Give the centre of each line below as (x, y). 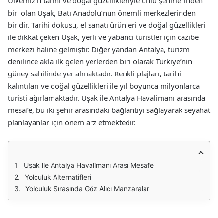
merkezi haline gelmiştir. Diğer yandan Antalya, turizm (99, 49)
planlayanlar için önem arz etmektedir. (72, 122)
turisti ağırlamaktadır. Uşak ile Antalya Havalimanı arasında (107, 98)
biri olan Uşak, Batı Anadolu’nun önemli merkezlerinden (102, 13)
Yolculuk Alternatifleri (58, 177)
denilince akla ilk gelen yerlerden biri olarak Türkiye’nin (100, 61)
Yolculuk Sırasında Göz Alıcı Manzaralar (87, 189)
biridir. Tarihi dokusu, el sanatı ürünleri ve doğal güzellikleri (107, 25)
